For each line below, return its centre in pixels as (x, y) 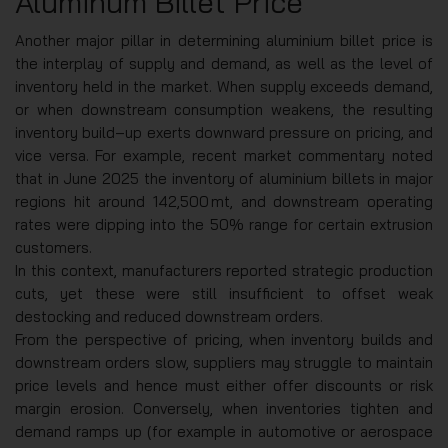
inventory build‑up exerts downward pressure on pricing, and (224, 132)
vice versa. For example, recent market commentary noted (224, 155)
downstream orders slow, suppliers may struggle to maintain (224, 362)
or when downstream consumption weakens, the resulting (224, 109)
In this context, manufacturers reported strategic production (224, 270)
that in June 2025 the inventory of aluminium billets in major (224, 178)
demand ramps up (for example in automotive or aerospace (224, 431)
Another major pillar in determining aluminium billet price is (224, 40)
